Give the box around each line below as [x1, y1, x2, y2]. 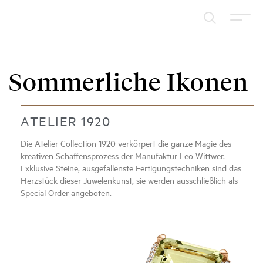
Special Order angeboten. [21, 187, 112, 198]
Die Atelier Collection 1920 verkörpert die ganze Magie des [21, 137, 231, 149]
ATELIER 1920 [21, 113, 110, 129]
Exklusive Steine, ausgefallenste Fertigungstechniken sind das [21, 162, 241, 174]
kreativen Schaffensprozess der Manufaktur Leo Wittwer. [21, 150, 225, 161]
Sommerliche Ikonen [9, 68, 248, 97]
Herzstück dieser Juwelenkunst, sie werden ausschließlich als [21, 174, 238, 186]
